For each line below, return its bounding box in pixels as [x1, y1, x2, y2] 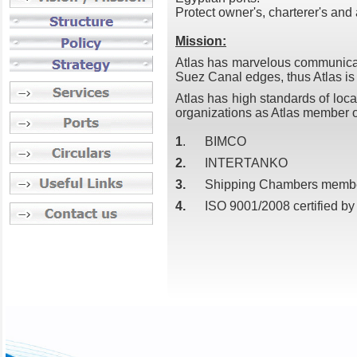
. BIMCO [182, 135, 246, 148]
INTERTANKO [186, 156, 288, 170]
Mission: [175, 34, 226, 48]
